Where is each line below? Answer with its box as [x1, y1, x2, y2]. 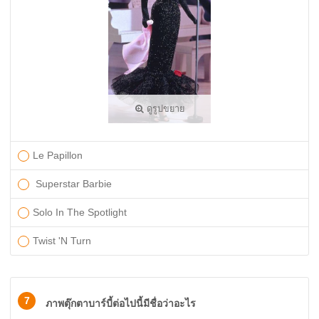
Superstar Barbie [33, 178, 112, 189]
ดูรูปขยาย [143, 104, 184, 114]
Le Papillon [33, 150, 83, 161]
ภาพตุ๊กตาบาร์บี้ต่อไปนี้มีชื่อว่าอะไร [46, 298, 196, 309]
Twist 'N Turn [33, 235, 94, 246]
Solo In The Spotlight [33, 206, 127, 218]
